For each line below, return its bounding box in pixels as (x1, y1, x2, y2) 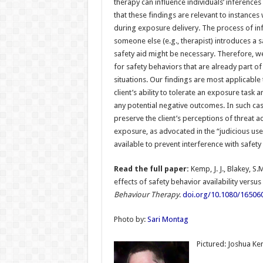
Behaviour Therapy (113, 190, 179, 199)
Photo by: (113, 214, 147, 224)
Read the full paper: (113, 164, 191, 173)
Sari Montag (147, 214, 188, 224)
